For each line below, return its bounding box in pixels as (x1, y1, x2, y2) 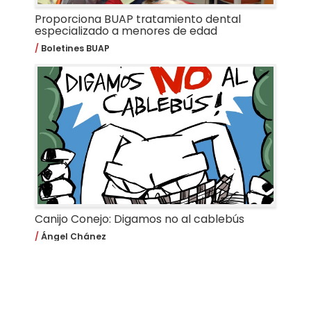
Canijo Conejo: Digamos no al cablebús (34, 211, 244, 228)
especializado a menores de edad (34, 23, 217, 40)
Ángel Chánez (38, 230, 106, 242)
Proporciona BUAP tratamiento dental (34, 11, 241, 28)
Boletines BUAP (38, 42, 110, 54)
